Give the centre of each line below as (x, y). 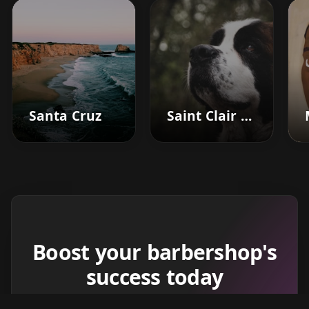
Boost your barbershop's (154, 252)
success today (154, 277)
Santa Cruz (65, 115)
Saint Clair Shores (246, 115)
